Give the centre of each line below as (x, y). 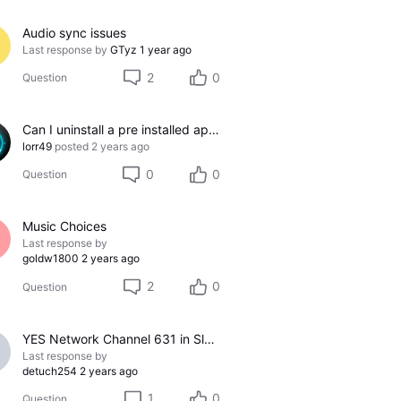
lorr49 (37, 147)
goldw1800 (50, 259)
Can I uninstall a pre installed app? (213, 130)
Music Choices (64, 226)
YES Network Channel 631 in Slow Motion (209, 338)
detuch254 (49, 371)
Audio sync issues (74, 32)
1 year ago (165, 49)
